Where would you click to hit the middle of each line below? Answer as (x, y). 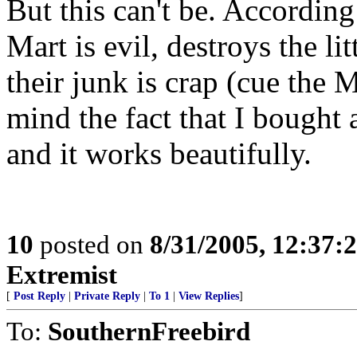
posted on (92, 244)
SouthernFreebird (149, 331)
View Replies (209, 296)
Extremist (62, 275)
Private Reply (107, 296)
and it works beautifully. (159, 153)
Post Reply (39, 296)
